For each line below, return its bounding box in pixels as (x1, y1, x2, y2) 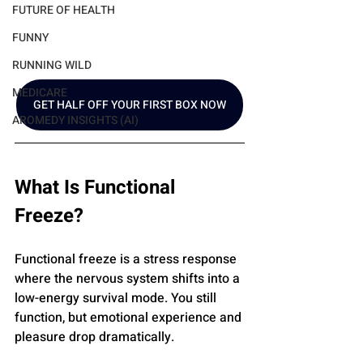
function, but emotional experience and (15, 308, 245, 328)
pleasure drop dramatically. (15, 327, 174, 348)
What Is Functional (15, 173, 180, 203)
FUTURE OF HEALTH (12, 2, 115, 19)
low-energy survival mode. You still (15, 288, 220, 309)
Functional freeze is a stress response (15, 250, 240, 270)
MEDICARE (12, 84, 67, 101)
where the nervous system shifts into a (15, 269, 243, 289)
